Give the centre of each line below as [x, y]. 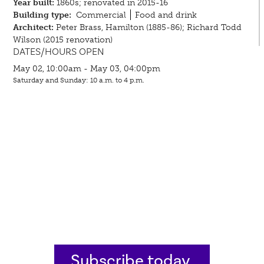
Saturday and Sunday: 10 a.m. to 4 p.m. [79, 80]
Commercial [101, 15]
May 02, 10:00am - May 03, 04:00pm [87, 69]
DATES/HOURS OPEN [59, 52]
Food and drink [166, 15]
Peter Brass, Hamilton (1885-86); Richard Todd [148, 27]
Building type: [42, 15]
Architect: [34, 27]
